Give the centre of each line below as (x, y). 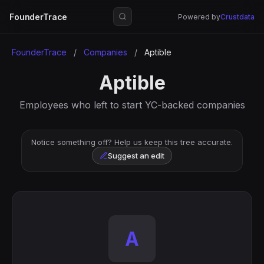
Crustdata (237, 16)
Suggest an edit (136, 156)
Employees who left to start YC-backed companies (132, 105)
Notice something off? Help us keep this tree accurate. (132, 142)
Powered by (199, 16)
